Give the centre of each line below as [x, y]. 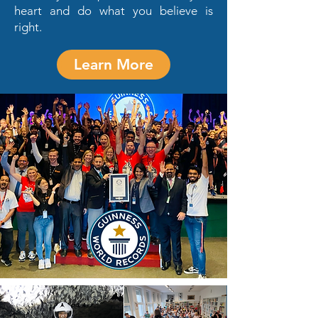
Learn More [114, 64]
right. [28, 27]
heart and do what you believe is [114, 11]
